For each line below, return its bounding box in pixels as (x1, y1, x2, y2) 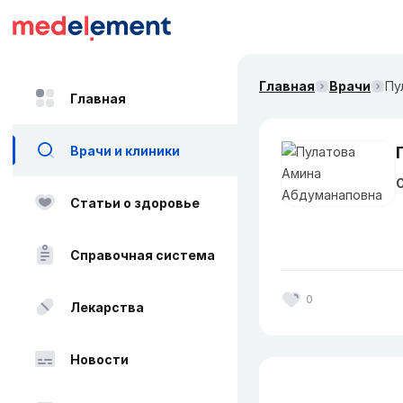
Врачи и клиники (70, 142, 180, 158)
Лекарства (70, 299, 144, 315)
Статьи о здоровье (70, 194, 200, 210)
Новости (70, 351, 129, 367)
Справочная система (70, 246, 215, 263)
